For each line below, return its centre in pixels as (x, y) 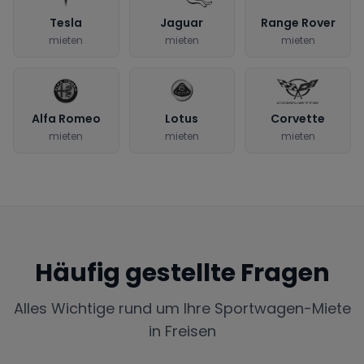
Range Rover (298, 22)
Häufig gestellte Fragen (182, 273)
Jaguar (182, 22)
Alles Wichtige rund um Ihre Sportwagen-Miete (182, 308)
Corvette (298, 118)
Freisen (190, 331)
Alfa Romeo (66, 118)
